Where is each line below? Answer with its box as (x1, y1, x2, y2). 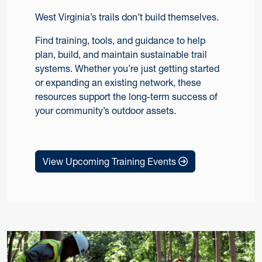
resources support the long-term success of (35, 90, 218, 102)
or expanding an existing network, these (35, 76, 201, 88)
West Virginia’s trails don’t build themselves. (35, 11, 219, 23)
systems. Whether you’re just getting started (35, 62, 219, 74)
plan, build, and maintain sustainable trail (35, 48, 207, 60)
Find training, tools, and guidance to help (35, 34, 205, 46)
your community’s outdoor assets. (35, 104, 176, 116)
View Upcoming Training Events (43, 155, 178, 167)
